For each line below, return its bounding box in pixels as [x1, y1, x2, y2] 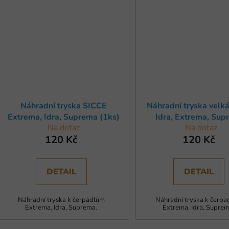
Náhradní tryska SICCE [20, 100, 107, 112]
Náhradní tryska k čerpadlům [17, 195, 105, 205]
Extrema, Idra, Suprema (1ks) [8, 111, 120, 123]
